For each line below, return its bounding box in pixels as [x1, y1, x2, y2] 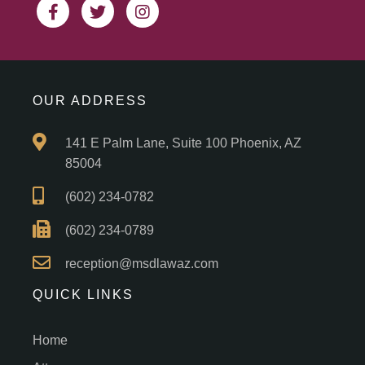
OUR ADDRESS [33, 94, 147, 108]
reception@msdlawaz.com [65, 257, 218, 271]
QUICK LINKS [33, 288, 134, 302]
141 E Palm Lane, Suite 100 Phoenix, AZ [65, 136, 301, 151]
